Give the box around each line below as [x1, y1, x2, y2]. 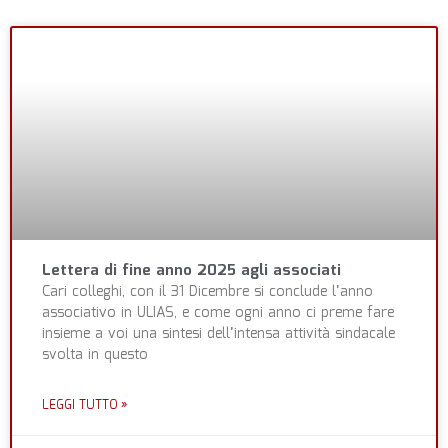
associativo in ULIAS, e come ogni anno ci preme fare [42, 302, 394, 325]
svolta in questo [42, 344, 148, 367]
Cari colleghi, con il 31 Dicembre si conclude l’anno [42, 281, 373, 304]
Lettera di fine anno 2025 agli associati [42, 259, 341, 284]
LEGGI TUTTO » [42, 396, 128, 416]
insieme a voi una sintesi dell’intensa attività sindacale [42, 323, 395, 346]
